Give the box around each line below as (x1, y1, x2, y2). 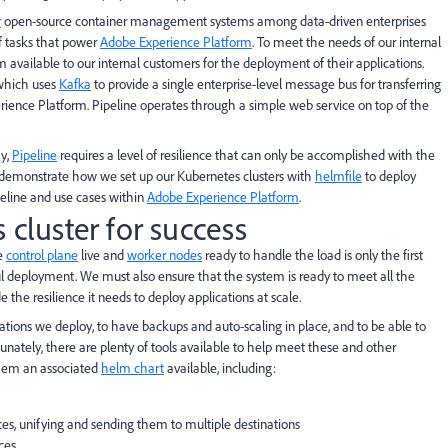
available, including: (164, 359, 276, 377)
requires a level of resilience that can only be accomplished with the (57, 146, 435, 164)
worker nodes (127, 246, 202, 264)
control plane (6, 246, 78, 264)
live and (78, 246, 127, 264)
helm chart (101, 359, 164, 377)
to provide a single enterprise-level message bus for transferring (91, 75, 441, 93)
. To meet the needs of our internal (252, 33, 441, 51)
